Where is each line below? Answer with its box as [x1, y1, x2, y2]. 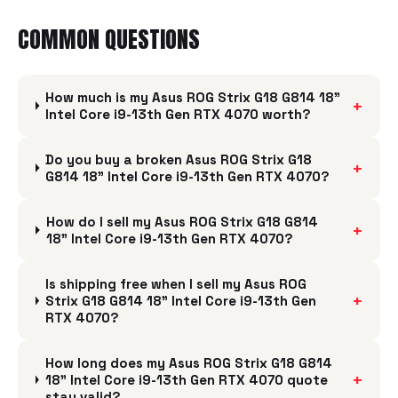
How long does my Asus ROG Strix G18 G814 [44, 354, 332, 371]
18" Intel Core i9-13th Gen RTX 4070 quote [44, 371, 328, 388]
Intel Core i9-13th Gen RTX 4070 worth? [45, 106, 312, 123]
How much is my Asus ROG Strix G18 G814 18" [45, 89, 341, 106]
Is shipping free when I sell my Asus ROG [44, 275, 306, 292]
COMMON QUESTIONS [18, 21, 200, 57]
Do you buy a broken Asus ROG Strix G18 [45, 151, 313, 168]
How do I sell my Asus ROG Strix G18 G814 [45, 213, 318, 230]
